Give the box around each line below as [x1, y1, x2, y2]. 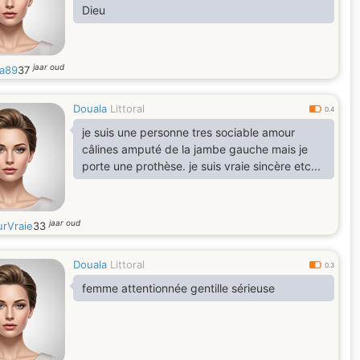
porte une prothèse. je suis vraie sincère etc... [189, 159, 321, 173]
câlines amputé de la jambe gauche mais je [82, 142, 308, 156]
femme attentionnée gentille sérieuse [82, 281, 275, 295]
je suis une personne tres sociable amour [82, 125, 295, 139]
